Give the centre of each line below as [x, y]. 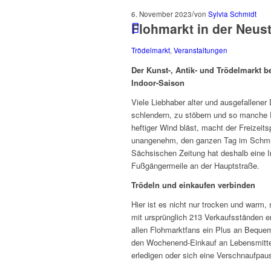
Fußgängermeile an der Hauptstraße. [195, 165]
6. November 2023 [162, 14]
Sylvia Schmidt [232, 14]
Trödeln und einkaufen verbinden [193, 185]
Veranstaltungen [201, 50]
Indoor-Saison [158, 82]
